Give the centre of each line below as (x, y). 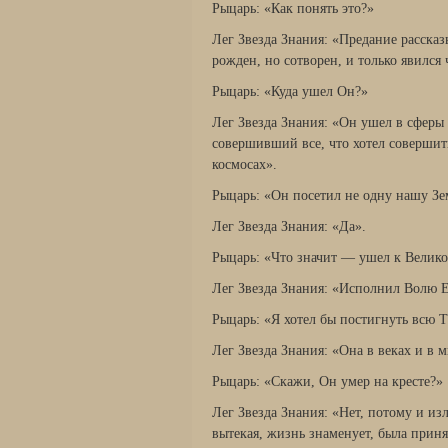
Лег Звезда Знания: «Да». (289, 226)
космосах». (244, 164)
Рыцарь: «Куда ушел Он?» (290, 91)
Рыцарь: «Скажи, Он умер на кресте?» (327, 381)
